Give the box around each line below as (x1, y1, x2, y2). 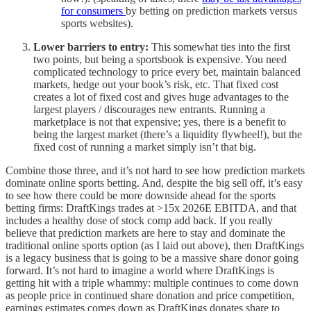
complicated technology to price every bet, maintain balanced (33, 65, 301, 78)
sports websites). (61, 17, 133, 29)
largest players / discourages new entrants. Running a (33, 103, 265, 115)
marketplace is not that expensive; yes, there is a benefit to (33, 115, 286, 128)
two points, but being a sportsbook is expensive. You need (33, 53, 287, 65)
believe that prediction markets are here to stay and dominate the (6, 226, 285, 239)
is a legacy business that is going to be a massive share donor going (6, 251, 299, 264)
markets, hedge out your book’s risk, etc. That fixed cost (33, 78, 278, 90)
